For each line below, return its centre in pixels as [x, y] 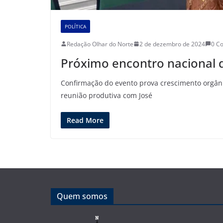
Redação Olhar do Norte [100, 44]
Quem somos [82, 196]
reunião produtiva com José [107, 95]
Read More [85, 120]
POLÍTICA [75, 26]
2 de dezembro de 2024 [172, 44]
